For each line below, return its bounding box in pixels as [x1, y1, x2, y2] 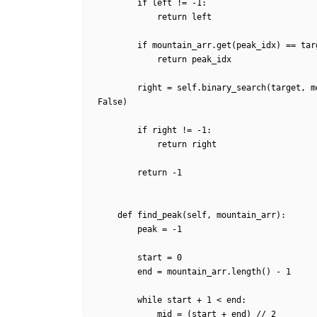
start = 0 [98, 253, 137, 263]
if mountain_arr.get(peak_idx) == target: [98, 40, 137, 50]
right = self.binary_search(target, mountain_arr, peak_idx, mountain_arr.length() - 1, [98, 83, 137, 93]
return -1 [98, 168, 137, 178]
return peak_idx [98, 54, 157, 64]
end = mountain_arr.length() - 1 [98, 267, 137, 277]
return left [98, 12, 157, 22]
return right [98, 139, 157, 149]
